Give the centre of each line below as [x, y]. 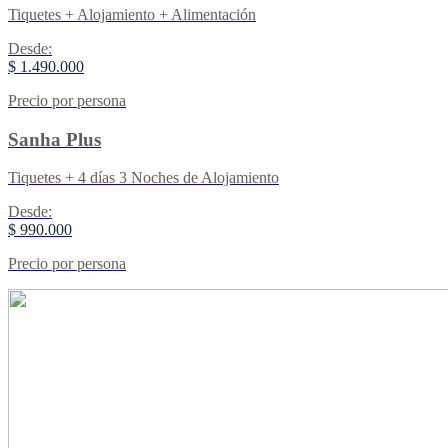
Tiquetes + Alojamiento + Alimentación [132, 14]
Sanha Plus [54, 139]
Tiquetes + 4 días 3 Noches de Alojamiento [143, 178]
